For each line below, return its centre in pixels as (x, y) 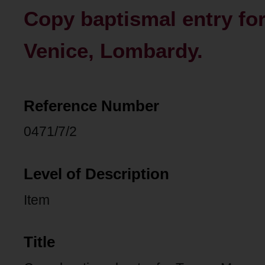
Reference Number (91, 106)
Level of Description (96, 174)
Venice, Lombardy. (113, 51)
